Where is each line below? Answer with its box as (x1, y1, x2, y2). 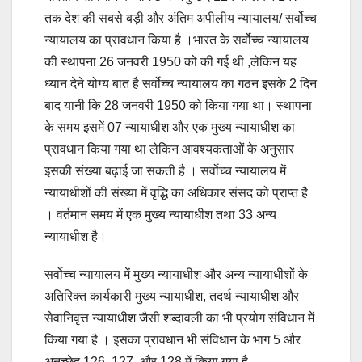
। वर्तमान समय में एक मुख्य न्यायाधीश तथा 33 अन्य (44, 208, 276, 222)
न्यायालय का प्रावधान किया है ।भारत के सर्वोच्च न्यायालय (44, 33, 309, 48)
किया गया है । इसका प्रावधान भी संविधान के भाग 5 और (44, 333, 301, 347)
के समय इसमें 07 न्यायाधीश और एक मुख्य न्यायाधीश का (44, 120, 295, 135)
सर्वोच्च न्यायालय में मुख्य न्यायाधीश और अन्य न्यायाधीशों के (44, 267, 308, 282)
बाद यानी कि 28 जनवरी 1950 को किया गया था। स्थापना (44, 99, 312, 113)
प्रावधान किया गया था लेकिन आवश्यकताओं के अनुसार (44, 142, 294, 157)
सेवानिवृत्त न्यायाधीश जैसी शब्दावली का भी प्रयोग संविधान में (44, 311, 314, 326)
